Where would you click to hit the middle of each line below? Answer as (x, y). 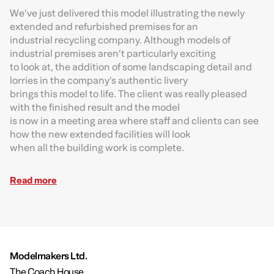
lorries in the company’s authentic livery (99, 81)
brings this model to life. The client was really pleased (128, 94)
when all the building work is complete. (97, 148)
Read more (33, 181)
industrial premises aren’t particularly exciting (113, 54)
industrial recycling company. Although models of (120, 41)
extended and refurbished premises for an (104, 27)
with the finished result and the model (95, 108)
